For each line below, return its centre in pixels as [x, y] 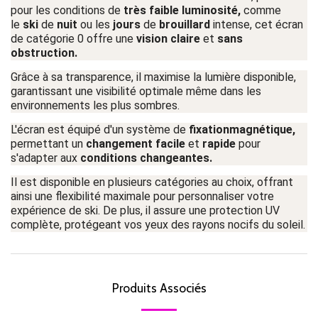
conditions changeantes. [146, 158]
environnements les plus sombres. [95, 105]
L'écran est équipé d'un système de [100, 130]
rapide [219, 144]
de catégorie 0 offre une [73, 39]
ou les [95, 24]
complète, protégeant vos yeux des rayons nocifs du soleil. [158, 225]
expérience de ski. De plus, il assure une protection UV [145, 210]
